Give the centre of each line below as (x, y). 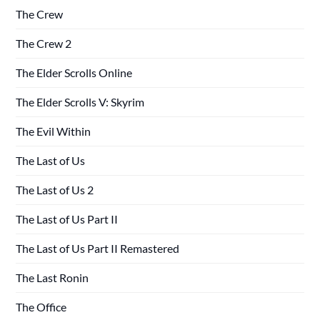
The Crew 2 (44, 43)
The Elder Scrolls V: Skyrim (80, 101)
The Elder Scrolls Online (74, 72)
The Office (41, 306)
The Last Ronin (52, 277)
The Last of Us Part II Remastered (98, 248)
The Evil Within (54, 131)
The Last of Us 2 (55, 189)
